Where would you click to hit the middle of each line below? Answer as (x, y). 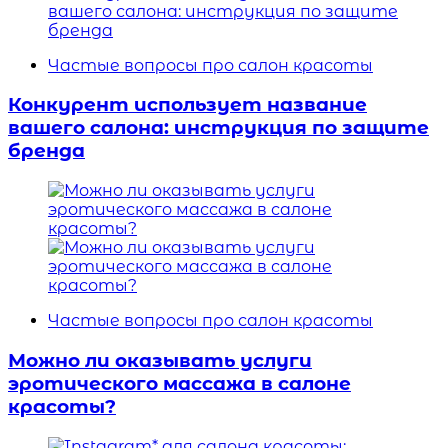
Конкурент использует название (187, 105)
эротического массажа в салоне (179, 383)
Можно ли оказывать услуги (160, 360)
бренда (46, 151)
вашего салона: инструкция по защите (218, 128)
